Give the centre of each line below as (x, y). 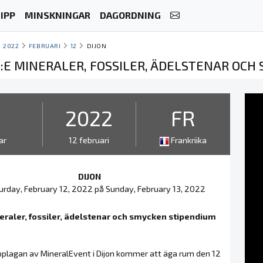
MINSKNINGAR (57, 15)
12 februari (89, 140)
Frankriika (188, 140)
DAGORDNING (130, 15)
